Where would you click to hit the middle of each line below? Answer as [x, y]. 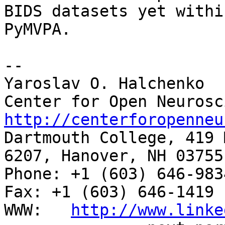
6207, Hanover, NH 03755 [114, 156]
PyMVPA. [37, 29]
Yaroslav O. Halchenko [104, 84]
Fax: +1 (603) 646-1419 [109, 192]
